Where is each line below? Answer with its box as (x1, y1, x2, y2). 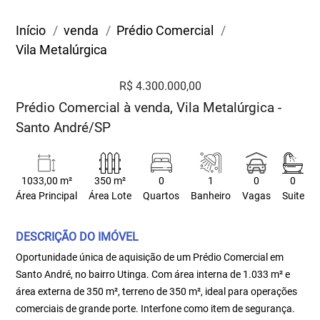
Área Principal (16, 190, 78, 202)
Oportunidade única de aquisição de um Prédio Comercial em (16, 251, 284, 263)
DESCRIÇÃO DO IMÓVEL (16, 230, 139, 244)
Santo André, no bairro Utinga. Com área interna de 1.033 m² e (16, 269, 291, 280)
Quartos (143, 190, 180, 202)
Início (16, 23, 46, 38)
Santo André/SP (16, 119, 111, 136)
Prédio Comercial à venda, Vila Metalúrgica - (16, 99, 282, 116)
